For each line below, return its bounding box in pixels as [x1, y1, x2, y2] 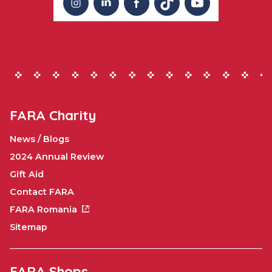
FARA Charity [10, 107, 96, 124]
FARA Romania [10, 204, 77, 216]
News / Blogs [10, 134, 69, 145]
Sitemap [10, 222, 47, 233]
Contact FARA [10, 186, 74, 198]
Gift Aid [10, 169, 44, 180]
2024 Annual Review [10, 151, 104, 163]
